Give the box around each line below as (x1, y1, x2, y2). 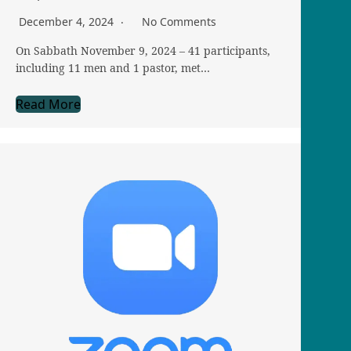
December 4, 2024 (19, 14, 117, 30)
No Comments (142, 14, 216, 30)
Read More (16, 96, 81, 114)
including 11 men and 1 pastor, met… (16, 60, 210, 76)
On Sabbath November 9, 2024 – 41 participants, (16, 43, 270, 59)
